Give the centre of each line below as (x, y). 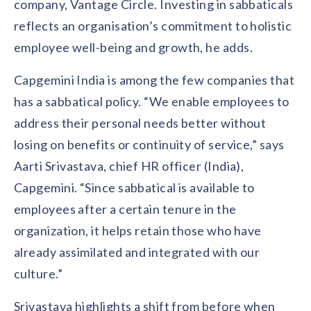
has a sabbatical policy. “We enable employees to (152, 101)
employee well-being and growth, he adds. (134, 47)
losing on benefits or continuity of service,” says (149, 144)
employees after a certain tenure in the (125, 209)
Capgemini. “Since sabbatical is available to (134, 187)
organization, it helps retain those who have (138, 230)
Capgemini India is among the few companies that (154, 80)
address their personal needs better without (140, 123)
